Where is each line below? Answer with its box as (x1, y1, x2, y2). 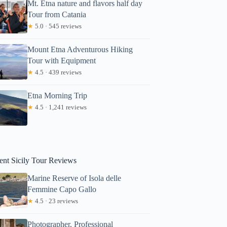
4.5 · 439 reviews (33, 68, 82, 76)
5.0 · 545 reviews (33, 22, 82, 30)
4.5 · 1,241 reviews (33, 103, 87, 111)
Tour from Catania (27, 10, 87, 19)
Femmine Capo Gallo (27, 184, 97, 194)
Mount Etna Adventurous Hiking (27, 45, 133, 54)
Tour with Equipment (27, 56, 96, 65)
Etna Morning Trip (27, 91, 88, 100)
